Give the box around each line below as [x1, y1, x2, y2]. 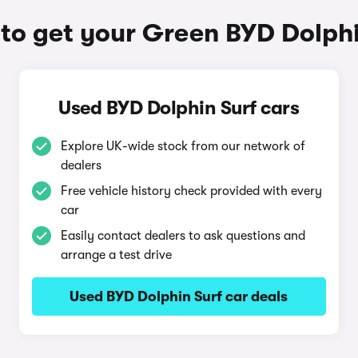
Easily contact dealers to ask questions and [60, 229, 305, 243]
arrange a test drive [60, 248, 172, 262]
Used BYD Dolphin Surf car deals [70, 288, 288, 304]
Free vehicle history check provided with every [60, 184, 322, 198]
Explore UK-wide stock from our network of [60, 139, 305, 153]
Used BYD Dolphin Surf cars [58, 97, 300, 119]
